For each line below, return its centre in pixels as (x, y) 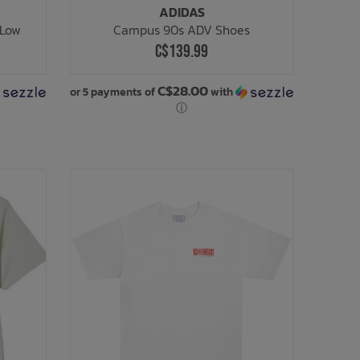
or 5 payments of (114, 92)
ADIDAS (182, 12)
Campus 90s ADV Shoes (182, 30)
